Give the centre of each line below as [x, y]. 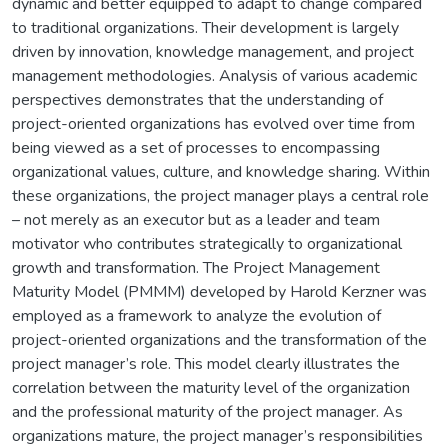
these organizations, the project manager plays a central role [220, 195]
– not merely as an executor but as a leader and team [196, 219]
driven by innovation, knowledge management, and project [213, 51]
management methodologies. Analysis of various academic [214, 75]
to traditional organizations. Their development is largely [205, 27]
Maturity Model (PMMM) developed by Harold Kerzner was [219, 291]
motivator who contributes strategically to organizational [207, 243]
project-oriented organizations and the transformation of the [219, 339]
